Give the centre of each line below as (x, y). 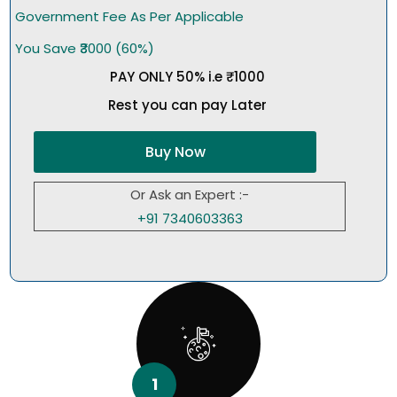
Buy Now (175, 152)
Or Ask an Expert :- (190, 195)
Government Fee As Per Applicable (130, 17)
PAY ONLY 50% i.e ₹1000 (187, 77)
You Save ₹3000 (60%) (85, 49)
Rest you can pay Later (187, 105)
